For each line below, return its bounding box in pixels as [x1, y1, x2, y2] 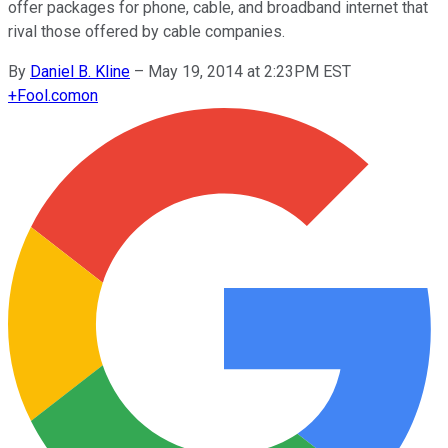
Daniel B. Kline [30, 61, 130, 81]
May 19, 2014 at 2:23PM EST [148, 61, 351, 81]
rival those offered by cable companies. [8, 21, 285, 41]
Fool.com [17, 85, 81, 105]
